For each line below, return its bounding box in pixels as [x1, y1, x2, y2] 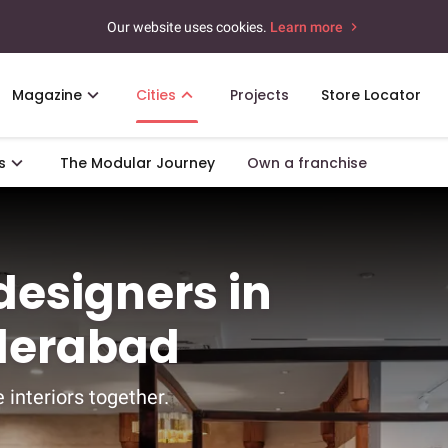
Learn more [269, 19, 346, 35]
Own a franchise [247, 153, 367, 173]
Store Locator [321, 85, 421, 105]
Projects [230, 85, 289, 105]
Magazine [12, 85, 82, 105]
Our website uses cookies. [106, 18, 267, 35]
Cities [136, 85, 176, 105]
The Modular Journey [60, 153, 215, 173]
